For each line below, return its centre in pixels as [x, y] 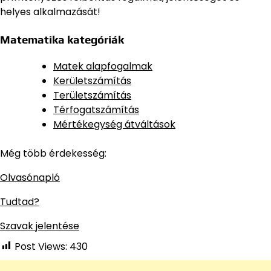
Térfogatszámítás [96, 109]
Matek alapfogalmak [103, 66]
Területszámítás [92, 95]
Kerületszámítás [92, 80]
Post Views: [41, 246]
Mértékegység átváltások [114, 124]
